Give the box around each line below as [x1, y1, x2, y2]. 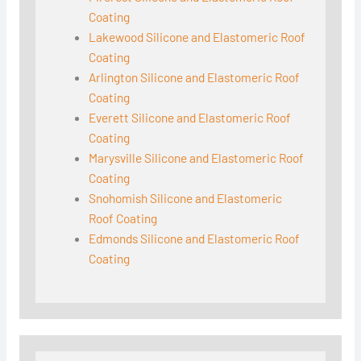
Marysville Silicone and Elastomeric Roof [89, 150, 305, 166]
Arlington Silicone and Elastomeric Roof [89, 69, 301, 85]
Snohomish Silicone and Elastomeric [89, 190, 283, 206]
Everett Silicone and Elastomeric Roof [89, 110, 292, 126]
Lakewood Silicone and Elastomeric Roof [89, 29, 306, 45]
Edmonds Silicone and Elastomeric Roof [89, 230, 301, 247]
